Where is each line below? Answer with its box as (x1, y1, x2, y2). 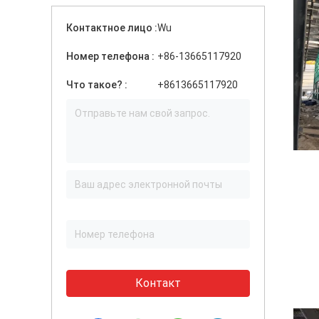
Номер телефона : (66, 51, 155, 62)
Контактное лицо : (66, 22, 157, 33)
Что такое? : (66, 79, 127, 90)
